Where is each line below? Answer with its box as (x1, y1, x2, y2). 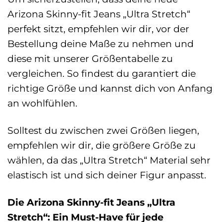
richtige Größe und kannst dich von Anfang (7, 82, 213, 94)
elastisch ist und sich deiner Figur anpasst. (7, 168, 206, 181)
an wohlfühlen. (7, 97, 77, 109)
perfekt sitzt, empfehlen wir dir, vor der (7, 22, 189, 35)
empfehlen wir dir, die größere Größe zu (7, 139, 196, 151)
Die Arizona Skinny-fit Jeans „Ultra (7, 196, 175, 208)
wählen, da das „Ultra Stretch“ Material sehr (7, 154, 211, 166)
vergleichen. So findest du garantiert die (7, 67, 196, 79)
